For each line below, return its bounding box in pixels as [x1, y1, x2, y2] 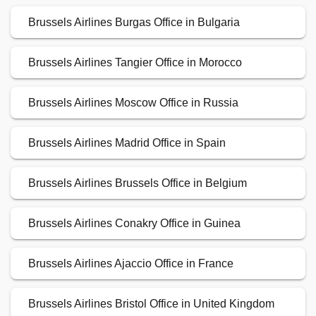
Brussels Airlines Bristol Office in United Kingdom [28, 298, 274, 310]
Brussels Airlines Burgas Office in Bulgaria [28, 16, 240, 29]
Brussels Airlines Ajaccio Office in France [28, 257, 233, 270]
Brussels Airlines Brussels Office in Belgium [28, 177, 247, 190]
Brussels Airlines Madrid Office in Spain [28, 137, 226, 150]
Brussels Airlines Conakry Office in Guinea [28, 217, 241, 230]
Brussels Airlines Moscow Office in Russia [28, 97, 238, 109]
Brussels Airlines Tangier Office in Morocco [28, 56, 242, 69]
